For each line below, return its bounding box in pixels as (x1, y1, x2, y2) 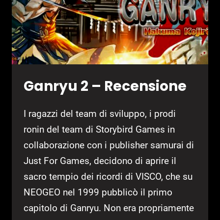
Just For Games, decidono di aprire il (24, 155, 176, 166)
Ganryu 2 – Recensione (24, 76, 187, 96)
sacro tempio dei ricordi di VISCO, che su (24, 170, 192, 182)
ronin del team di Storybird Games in (24, 123, 175, 135)
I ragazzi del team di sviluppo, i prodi (24, 108, 176, 119)
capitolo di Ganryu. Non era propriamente (24, 202, 194, 214)
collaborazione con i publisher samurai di (24, 139, 194, 151)
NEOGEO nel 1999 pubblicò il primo (24, 186, 172, 198)
